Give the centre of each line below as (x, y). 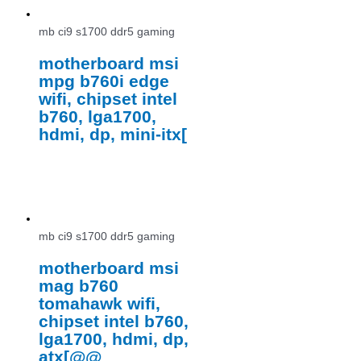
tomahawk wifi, (100, 303)
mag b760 (79, 285)
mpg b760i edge (104, 81)
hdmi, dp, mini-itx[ (113, 134)
